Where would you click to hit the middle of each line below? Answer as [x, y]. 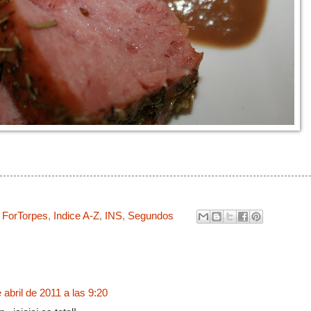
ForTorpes [25, 216]
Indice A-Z [77, 216]
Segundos [151, 216]
